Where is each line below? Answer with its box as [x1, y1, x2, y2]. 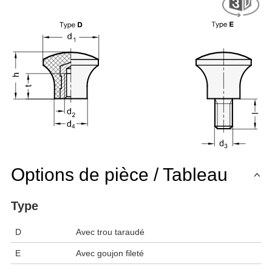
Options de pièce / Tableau [11, 165, 228, 185]
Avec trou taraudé [76, 227, 144, 237]
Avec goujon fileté [76, 248, 144, 259]
